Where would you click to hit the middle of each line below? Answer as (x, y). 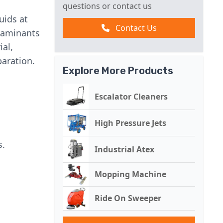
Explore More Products (118, 71)
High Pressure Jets (130, 123)
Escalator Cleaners (131, 97)
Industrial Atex (124, 149)
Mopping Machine (130, 174)
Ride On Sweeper (128, 198)
